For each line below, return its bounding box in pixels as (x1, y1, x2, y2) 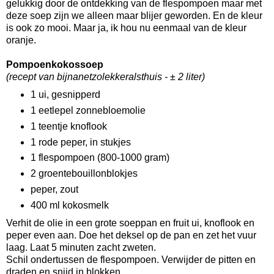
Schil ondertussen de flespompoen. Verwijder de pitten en (6, 254, 256, 265)
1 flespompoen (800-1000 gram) (30, 152, 169, 163)
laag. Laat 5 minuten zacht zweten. (6, 242, 156, 253)
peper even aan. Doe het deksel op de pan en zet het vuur (6, 230, 256, 241)
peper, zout (30, 184, 78, 195)
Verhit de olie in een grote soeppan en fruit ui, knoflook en (6, 218, 254, 229)
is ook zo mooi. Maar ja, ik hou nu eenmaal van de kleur (6, 22, 246, 33)
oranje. (6, 34, 36, 45)
